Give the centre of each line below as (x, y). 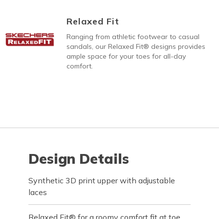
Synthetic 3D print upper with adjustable (102, 180)
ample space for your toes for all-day (126, 56)
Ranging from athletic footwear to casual (133, 37)
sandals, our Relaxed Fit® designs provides (136, 46)
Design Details (79, 159)
